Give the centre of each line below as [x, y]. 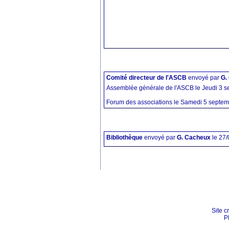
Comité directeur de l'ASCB [146, 78]
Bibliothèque [124, 138]
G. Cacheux [194, 138]
